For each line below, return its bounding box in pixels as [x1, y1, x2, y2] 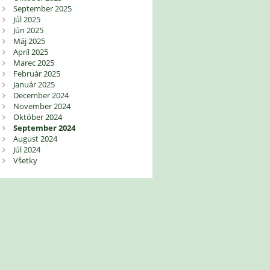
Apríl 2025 [13, 46, 48, 58]
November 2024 [13, 101, 71, 112]
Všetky [13, 155, 37, 166]
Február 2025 [13, 68, 60, 80]
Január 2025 [13, 79, 55, 90]
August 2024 [13, 133, 57, 145]
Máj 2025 [13, 36, 45, 47]
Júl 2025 [13, 14, 40, 25]
